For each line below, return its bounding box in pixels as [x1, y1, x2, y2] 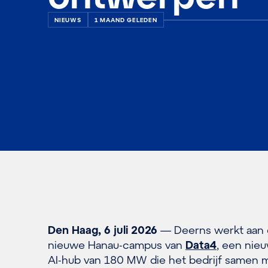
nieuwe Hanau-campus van [48, 238, 185, 251]
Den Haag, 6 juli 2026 [48, 223, 157, 236]
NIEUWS [54, 16, 81, 23]
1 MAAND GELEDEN [94, 16, 157, 23]
